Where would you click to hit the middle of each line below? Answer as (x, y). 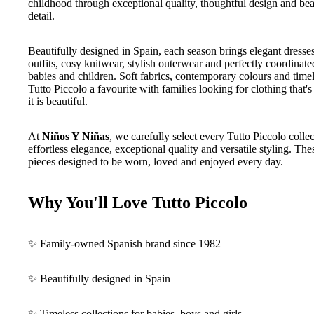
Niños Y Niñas (76, 136)
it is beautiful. (58, 101)
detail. (41, 15)
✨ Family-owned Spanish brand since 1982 (124, 243)
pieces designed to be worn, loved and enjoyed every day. (156, 161)
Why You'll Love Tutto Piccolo (138, 202)
